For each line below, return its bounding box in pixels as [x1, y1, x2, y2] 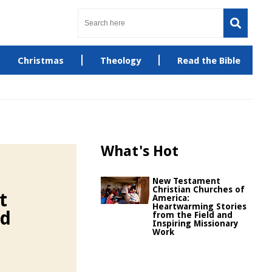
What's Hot [101, 143, 178, 160]
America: [152, 193, 189, 203]
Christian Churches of [152, 185, 245, 194]
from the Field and [152, 210, 233, 220]
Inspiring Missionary [152, 219, 239, 228]
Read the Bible [177, 55, 240, 66]
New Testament [152, 176, 220, 186]
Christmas [17, 55, 64, 66]
